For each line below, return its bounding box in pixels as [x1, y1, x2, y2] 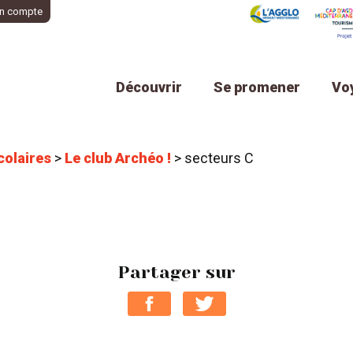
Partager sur [117, 262, 236, 283]
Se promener [214, 79, 300, 96]
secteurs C [184, 150, 254, 167]
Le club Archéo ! [65, 150, 171, 167]
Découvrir [116, 79, 182, 96]
